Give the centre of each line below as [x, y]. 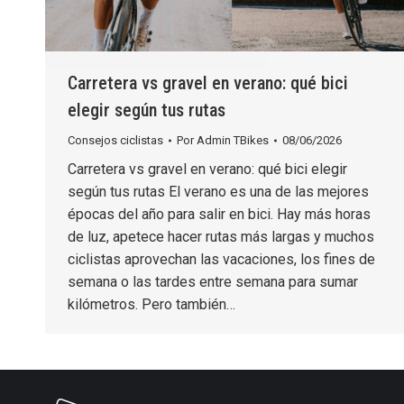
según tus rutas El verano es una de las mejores [218, 191]
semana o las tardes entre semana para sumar [213, 281]
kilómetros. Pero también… [151, 304]
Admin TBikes [233, 140]
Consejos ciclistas [115, 140]
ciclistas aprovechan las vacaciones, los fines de [221, 259]
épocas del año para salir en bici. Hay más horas [219, 214]
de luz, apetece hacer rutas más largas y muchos [221, 236]
